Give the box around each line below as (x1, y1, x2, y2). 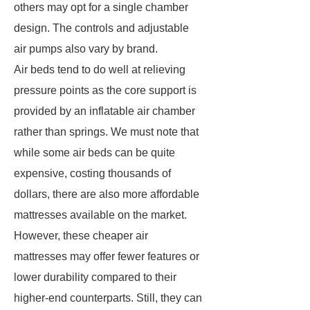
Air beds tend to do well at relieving (14, 64, 185, 75)
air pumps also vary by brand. (14, 43, 158, 55)
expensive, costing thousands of (14, 167, 171, 179)
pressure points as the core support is (14, 84, 197, 96)
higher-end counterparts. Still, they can (14, 292, 202, 304)
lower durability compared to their (14, 271, 176, 283)
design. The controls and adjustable (14, 22, 189, 34)
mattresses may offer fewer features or (14, 250, 199, 262)
